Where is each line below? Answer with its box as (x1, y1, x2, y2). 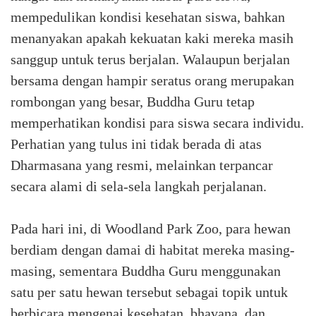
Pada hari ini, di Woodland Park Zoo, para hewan (11, 221, 291, 236)
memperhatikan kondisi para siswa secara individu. (11, 115, 304, 130)
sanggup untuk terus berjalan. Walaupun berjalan (11, 51, 290, 67)
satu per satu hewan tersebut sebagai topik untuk (11, 284, 288, 300)
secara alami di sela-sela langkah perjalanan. (11, 178, 267, 194)
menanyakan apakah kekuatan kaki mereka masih (11, 30, 293, 46)
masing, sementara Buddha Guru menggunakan (11, 263, 281, 279)
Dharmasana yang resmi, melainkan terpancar (11, 157, 273, 173)
